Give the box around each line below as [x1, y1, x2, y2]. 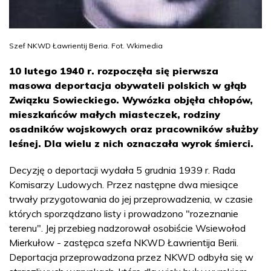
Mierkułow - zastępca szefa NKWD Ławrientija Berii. [9, 236, 238, 249]
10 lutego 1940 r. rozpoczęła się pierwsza [9, 64, 218, 77]
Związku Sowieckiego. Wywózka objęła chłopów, [9, 93, 253, 106]
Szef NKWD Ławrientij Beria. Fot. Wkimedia [9, 41, 163, 50]
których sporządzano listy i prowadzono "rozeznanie [9, 207, 238, 220]
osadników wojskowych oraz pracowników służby [9, 122, 258, 135]
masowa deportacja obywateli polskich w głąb [9, 79, 247, 91]
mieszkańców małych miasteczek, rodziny [9, 108, 220, 120]
